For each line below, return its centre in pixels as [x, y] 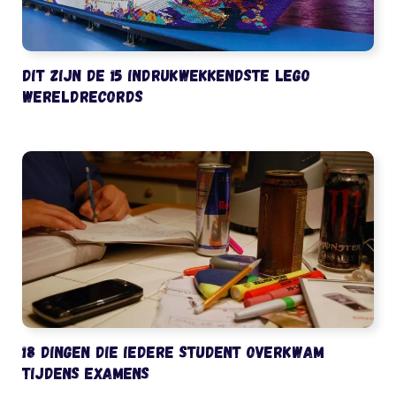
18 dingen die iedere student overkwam [173, 351]
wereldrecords [83, 95]
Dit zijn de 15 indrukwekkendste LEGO [166, 74]
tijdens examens [86, 372]
